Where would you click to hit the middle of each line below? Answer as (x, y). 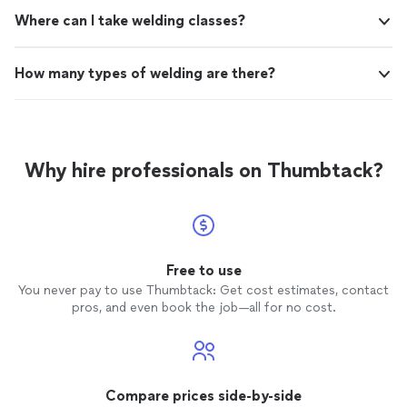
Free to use (203, 270)
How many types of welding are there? (145, 73)
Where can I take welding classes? (130, 20)
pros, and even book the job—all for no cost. (203, 308)
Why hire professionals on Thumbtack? (203, 170)
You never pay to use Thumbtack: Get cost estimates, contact (203, 290)
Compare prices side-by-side (203, 396)
